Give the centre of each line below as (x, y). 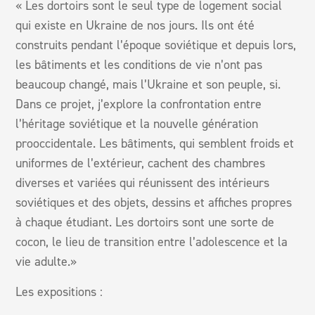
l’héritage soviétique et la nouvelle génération (137, 123)
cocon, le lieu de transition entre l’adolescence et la (152, 242)
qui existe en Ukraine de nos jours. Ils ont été (135, 25)
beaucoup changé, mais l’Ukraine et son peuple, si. (148, 84)
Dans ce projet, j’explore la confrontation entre (139, 104)
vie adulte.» (46, 261)
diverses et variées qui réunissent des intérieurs (143, 182)
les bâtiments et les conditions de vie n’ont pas (139, 64)
